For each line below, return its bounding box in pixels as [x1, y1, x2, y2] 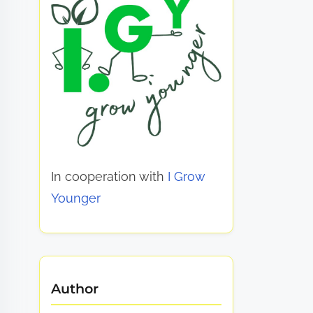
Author [51, 280, 99, 298]
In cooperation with [51, 169, 168, 184]
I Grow [168, 169, 205, 184]
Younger [51, 191, 101, 206]
